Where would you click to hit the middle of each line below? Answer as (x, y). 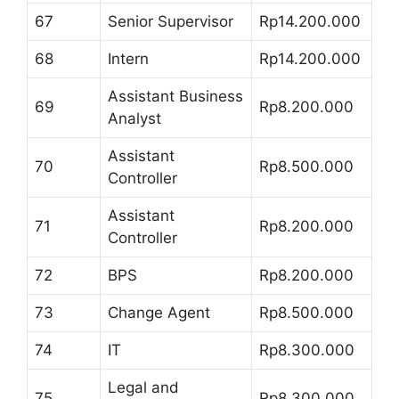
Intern (128, 58)
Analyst (134, 118)
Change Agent (159, 312)
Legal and (143, 387)
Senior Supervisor (171, 21)
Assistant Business (175, 96)
